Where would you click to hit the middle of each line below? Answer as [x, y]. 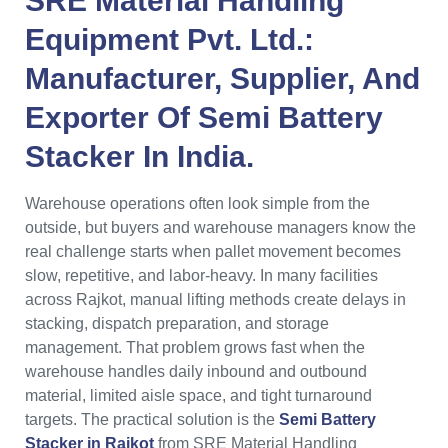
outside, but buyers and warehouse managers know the [220, 227]
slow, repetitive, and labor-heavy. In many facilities [201, 275]
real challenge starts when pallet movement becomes [213, 251]
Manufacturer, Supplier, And [222, 78]
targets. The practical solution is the [152, 419]
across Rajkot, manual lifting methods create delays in [215, 299]
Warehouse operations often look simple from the [197, 203]
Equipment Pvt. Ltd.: [169, 39]
